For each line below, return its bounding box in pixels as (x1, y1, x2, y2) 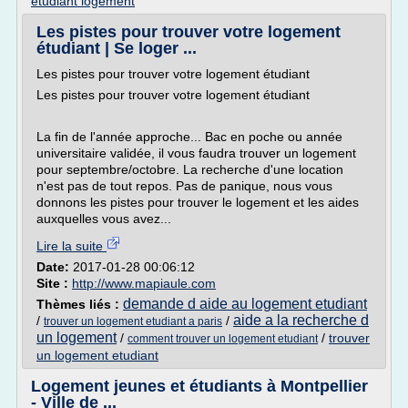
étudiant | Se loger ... (36, 39, 197, 57)
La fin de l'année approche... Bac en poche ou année (36, 129, 342, 144)
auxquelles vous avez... (36, 211, 171, 226)
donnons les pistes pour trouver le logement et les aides (36, 195, 359, 209)
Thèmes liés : (36, 297, 123, 311)
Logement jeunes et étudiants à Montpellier (31, 377, 368, 395)
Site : (36, 276, 72, 291)
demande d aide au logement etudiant (123, 296, 367, 311)
